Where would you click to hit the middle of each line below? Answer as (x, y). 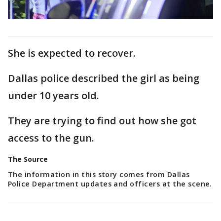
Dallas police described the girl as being (104, 78)
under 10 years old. (54, 96)
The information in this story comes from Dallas (99, 175)
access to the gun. (51, 138)
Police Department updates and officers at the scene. (110, 184)
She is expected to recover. (72, 53)
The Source (28, 159)
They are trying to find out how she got (102, 121)
